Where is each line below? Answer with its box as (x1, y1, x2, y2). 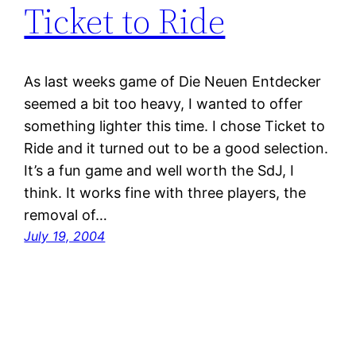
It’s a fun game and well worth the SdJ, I (24, 162, 295, 180)
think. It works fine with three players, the (24, 184, 307, 202)
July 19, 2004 (24, 228, 106, 245)
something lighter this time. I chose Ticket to (24, 118, 326, 135)
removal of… (24, 207, 108, 224)
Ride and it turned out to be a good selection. (24, 140, 329, 157)
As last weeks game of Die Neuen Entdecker (24, 73, 322, 91)
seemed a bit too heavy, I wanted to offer (24, 95, 304, 113)
